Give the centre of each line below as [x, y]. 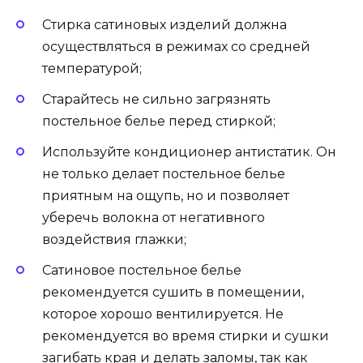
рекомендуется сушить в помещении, [173, 293]
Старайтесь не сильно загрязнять [156, 99]
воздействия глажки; [114, 239]
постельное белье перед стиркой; [159, 121]
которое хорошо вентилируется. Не [163, 314]
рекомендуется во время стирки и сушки [186, 336]
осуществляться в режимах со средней [176, 46]
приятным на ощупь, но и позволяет [166, 195]
